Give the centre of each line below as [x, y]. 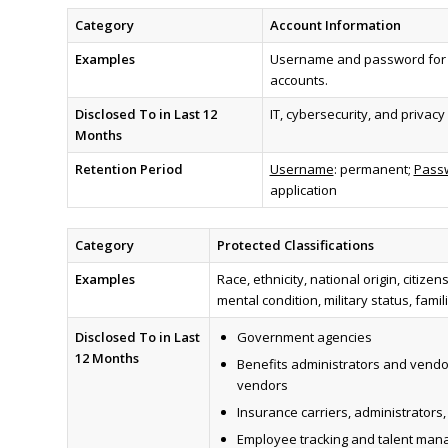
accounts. [298, 80]
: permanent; [373, 169]
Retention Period [128, 169]
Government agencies [304, 337]
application [303, 190]
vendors [262, 385]
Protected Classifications [295, 245]
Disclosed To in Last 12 [145, 114]
